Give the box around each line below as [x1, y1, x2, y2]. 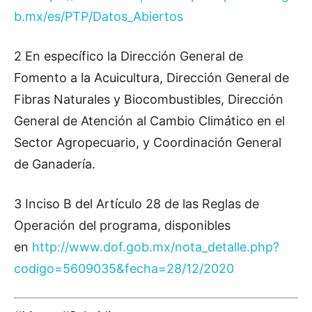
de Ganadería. [14, 157, 95, 171]
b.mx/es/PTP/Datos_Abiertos [14, 9, 183, 24]
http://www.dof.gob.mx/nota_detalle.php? [32, 240, 279, 254]
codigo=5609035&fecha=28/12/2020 [14, 261, 234, 276]
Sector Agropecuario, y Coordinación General [14, 135, 281, 150]
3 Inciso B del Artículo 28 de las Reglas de [14, 196, 259, 211]
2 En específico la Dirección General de [14, 49, 243, 63]
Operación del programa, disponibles [14, 218, 231, 233]
